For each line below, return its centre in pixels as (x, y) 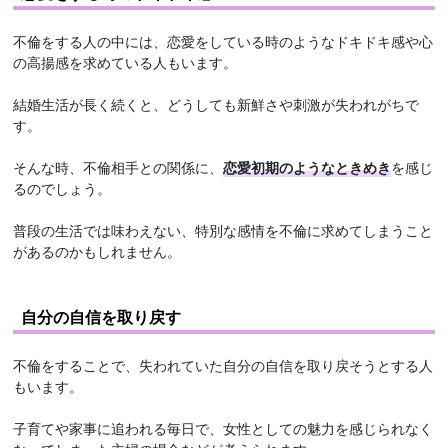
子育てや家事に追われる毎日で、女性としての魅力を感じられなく (223, 428)
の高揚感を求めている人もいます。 (125, 62)
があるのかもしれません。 (97, 251)
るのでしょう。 (62, 188)
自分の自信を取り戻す (101, 317)
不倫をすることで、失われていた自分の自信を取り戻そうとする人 (223, 365)
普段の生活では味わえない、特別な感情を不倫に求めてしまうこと (223, 230)
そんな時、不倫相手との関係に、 (118, 167)
